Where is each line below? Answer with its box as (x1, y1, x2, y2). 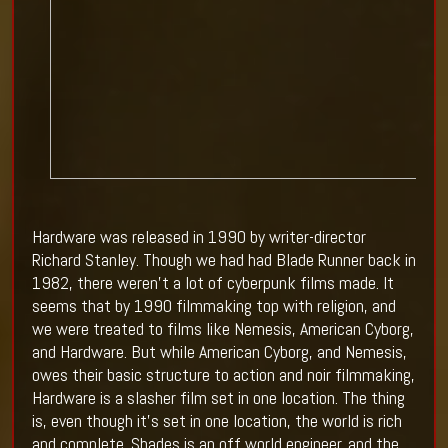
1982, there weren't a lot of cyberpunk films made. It (31, 271, 394, 295)
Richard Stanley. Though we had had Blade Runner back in (31, 248, 416, 272)
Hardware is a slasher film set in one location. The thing (31, 386, 405, 410)
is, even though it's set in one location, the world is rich (31, 409, 402, 433)
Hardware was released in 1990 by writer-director (31, 225, 366, 249)
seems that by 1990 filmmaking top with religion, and (31, 294, 396, 318)
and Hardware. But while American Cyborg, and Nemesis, (31, 340, 407, 364)
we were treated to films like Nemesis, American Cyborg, (31, 317, 414, 341)
